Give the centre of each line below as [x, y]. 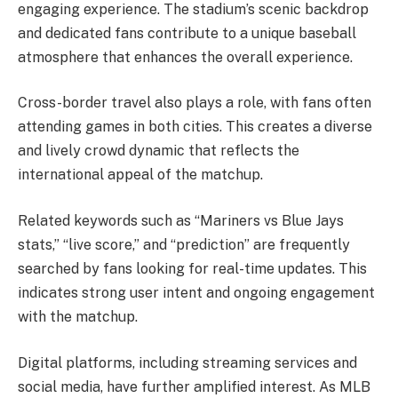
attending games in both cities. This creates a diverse [195, 127]
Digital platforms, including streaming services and [187, 362]
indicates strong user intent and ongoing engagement [196, 293]
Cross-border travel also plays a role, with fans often [195, 103]
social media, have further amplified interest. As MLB [194, 386]
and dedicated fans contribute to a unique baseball [187, 33]
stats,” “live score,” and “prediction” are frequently [184, 245]
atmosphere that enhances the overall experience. [185, 57]
